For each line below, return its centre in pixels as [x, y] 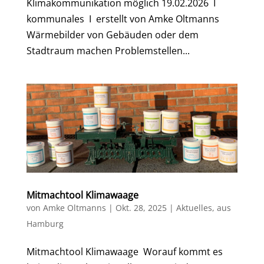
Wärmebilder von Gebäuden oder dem [112, 35]
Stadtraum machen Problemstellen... [108, 51]
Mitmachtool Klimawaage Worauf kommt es [124, 252]
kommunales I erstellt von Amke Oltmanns [123, 19]
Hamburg [45, 224]
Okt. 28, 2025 [141, 208]
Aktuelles [194, 208]
